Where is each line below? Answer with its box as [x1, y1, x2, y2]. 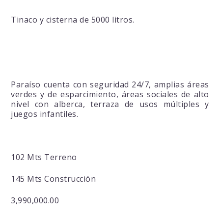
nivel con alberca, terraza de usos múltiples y [11, 99, 209, 110]
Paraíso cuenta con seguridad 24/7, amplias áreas [11, 79, 209, 90]
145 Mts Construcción [11, 173, 96, 185]
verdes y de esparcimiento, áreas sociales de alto [11, 89, 209, 100]
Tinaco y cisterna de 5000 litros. [11, 14, 135, 26]
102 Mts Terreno [11, 152, 77, 163]
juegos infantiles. [11, 109, 79, 120]
